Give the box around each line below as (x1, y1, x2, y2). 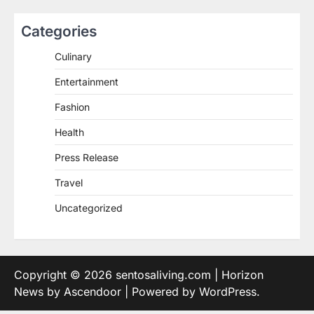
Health (55, 126, 84, 139)
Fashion (55, 101, 90, 114)
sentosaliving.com (116, 268, 211, 282)
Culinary (55, 50, 92, 63)
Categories (21, 22, 97, 41)
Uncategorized (55, 202, 123, 214)
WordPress (199, 285, 257, 299)
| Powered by (121, 285, 199, 299)
